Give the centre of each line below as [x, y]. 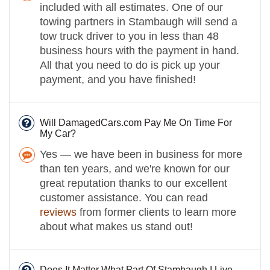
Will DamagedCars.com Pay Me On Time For [136, 122]
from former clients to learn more [156, 212]
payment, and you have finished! [118, 79]
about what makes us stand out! [116, 226]
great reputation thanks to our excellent [133, 183]
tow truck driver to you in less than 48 [129, 36]
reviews [58, 212]
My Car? [58, 133]
